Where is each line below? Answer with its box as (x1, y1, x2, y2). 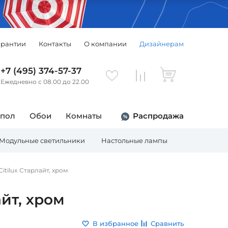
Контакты (39, 40, 71, 48)
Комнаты (66, 111, 102, 121)
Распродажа (133, 111, 184, 121)
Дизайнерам (139, 40, 184, 48)
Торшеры (184, 136, 216, 145)
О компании (84, 40, 127, 48)
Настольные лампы (101, 136, 167, 145)
